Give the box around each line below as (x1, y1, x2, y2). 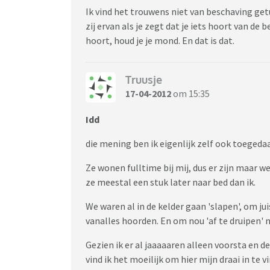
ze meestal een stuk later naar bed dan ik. (86, 175, 256, 188)
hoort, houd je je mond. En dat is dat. (86, 34, 234, 46)
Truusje (125, 73, 162, 87)
